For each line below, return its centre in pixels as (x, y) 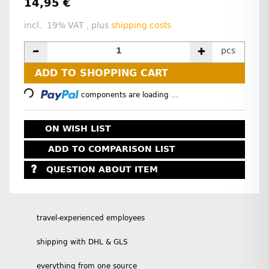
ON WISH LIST (78, 129)
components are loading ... (130, 95)
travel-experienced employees (91, 218)
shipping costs (141, 26)
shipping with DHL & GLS (82, 242)
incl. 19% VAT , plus (68, 26)
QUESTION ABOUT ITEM (102, 170)
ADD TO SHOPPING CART (101, 73)
